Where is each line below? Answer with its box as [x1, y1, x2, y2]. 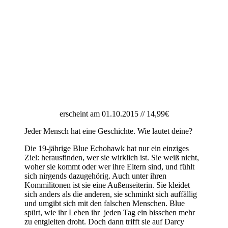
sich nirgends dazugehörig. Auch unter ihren [24, 172, 166, 181]
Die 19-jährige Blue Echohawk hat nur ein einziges [24, 144, 189, 153]
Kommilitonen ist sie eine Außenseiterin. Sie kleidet [24, 181, 190, 190]
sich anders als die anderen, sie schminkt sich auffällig [24, 190, 197, 199]
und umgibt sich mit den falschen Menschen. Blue [24, 199, 185, 208]
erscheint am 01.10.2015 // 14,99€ [59, 109, 169, 119]
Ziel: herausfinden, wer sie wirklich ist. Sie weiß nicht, [24, 153, 199, 162]
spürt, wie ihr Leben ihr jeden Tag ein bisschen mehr [24, 208, 195, 217]
